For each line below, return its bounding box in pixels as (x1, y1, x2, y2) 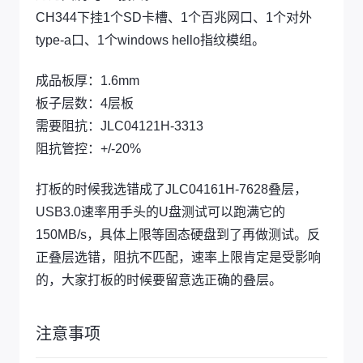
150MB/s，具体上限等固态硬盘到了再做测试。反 (36, 227, 320, 241)
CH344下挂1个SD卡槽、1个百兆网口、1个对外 (36, 10, 312, 24)
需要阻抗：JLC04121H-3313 (36, 118, 203, 133)
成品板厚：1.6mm (36, 73, 139, 88)
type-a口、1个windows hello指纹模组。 (36, 32, 265, 47)
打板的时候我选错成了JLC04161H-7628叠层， (36, 181, 307, 196)
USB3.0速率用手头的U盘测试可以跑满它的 (36, 204, 285, 219)
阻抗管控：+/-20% (36, 141, 141, 156)
